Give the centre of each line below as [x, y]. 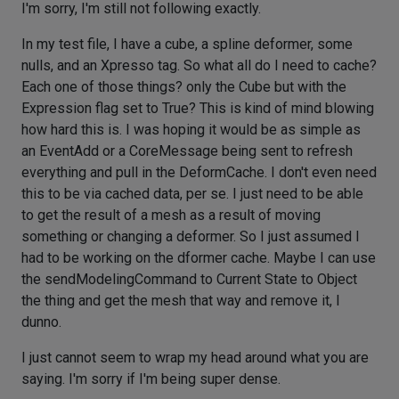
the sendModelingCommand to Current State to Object [189, 279]
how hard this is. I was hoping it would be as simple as [191, 130]
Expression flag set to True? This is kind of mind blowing [198, 108]
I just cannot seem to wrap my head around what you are [195, 358]
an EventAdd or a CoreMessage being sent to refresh [187, 151]
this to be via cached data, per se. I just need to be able [192, 194]
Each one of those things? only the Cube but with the [184, 87]
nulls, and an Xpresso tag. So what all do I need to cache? [199, 65]
